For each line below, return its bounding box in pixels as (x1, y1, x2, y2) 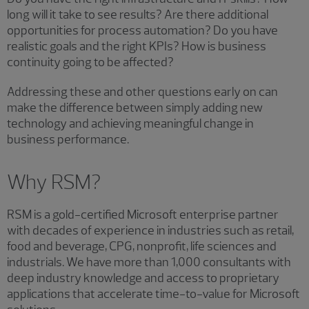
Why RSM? (7, 168, 101, 195)
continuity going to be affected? (7, 54, 174, 70)
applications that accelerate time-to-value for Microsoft (7, 286, 300, 301)
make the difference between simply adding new (7, 99, 263, 115)
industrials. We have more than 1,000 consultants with (7, 254, 291, 270)
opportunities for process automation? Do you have (7, 22, 278, 38)
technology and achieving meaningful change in (7, 115, 254, 131)
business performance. (7, 131, 131, 147)
